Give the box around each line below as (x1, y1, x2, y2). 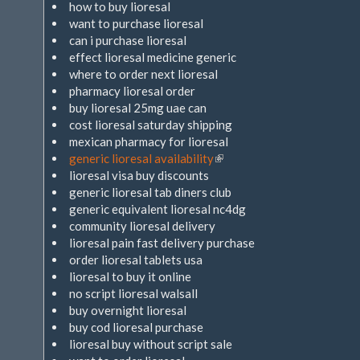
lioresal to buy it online (69, 269, 191, 284)
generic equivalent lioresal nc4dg (69, 202, 246, 216)
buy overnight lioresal (69, 303, 186, 317)
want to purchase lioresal (69, 16, 203, 31)
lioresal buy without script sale (69, 337, 232, 351)
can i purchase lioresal (69, 33, 186, 47)
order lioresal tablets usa (69, 252, 202, 267)
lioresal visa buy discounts (69, 168, 209, 182)
